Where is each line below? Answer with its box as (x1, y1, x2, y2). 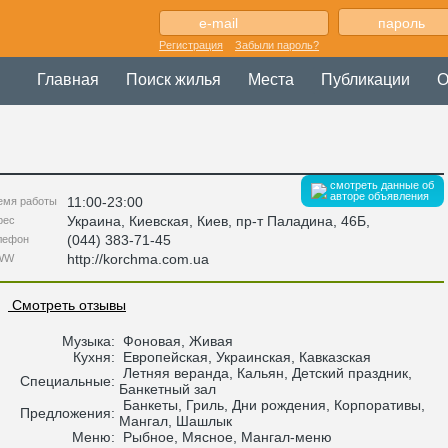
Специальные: (20, 373, 119, 389)
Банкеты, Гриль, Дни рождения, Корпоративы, (119, 397, 425, 413)
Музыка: (62, 333, 119, 349)
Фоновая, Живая (119, 333, 233, 349)
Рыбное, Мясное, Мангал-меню (119, 429, 332, 445)
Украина (67, 213, 121, 229)
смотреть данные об (330, 179, 434, 191)
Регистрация (159, 39, 223, 51)
